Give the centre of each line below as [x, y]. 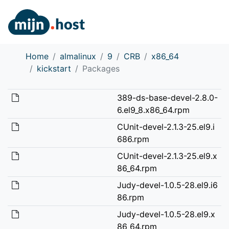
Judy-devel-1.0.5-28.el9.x [166, 214]
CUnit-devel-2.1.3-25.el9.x [167, 156]
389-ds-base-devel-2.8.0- [167, 97]
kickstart [54, 68]
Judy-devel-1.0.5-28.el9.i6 [167, 185]
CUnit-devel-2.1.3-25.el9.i [166, 127]
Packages [101, 68]
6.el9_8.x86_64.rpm [153, 110]
